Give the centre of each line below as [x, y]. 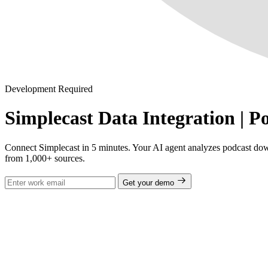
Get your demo [150, 182]
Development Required [49, 89]
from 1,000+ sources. [45, 158]
